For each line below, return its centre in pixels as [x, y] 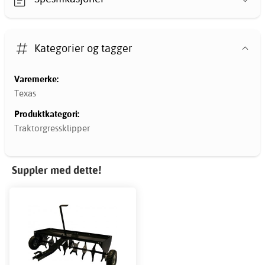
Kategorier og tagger [84, 48]
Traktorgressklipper [52, 128]
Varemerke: [36, 79]
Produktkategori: [47, 114]
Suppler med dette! [56, 170]
